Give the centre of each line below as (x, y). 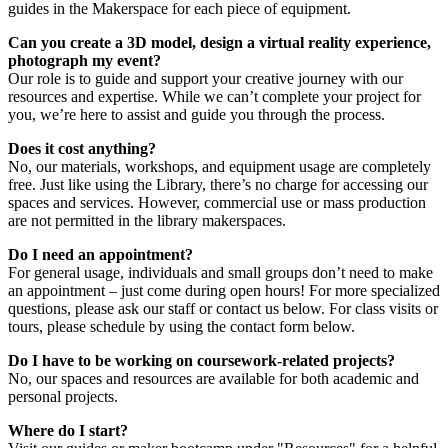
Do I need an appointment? (100, 254)
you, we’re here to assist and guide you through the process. (196, 114)
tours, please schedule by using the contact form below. (181, 326)
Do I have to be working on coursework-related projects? (201, 360)
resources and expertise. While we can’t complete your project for (214, 96)
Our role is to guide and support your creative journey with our (205, 78)
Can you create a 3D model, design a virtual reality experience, (219, 42)
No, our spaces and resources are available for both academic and (213, 378)
